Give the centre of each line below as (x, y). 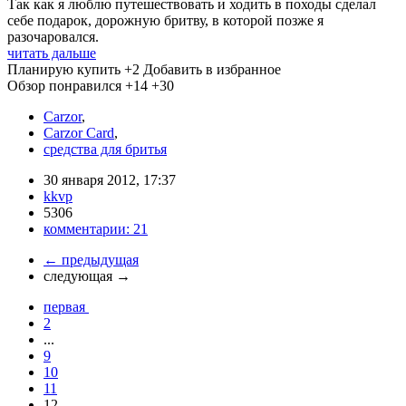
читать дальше (52, 53)
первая (66, 306)
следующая (80, 275)
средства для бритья (105, 149)
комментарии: (88, 228)
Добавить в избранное (212, 69)
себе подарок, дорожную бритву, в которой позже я (165, 20)
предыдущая (98, 259)
